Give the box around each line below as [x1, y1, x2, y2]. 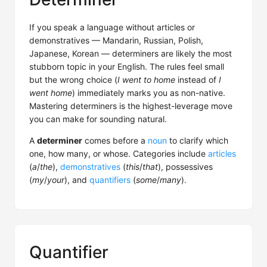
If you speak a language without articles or [29, 22, 195, 32]
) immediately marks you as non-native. [72, 88, 225, 98]
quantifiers [89, 175, 131, 185]
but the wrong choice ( [29, 74, 117, 85]
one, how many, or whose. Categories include [29, 148, 208, 159]
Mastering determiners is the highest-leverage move [29, 101, 232, 111]
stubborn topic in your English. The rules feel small [29, 61, 224, 72]
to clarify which [167, 135, 228, 145]
